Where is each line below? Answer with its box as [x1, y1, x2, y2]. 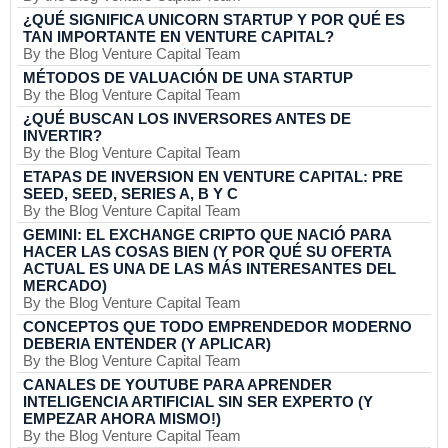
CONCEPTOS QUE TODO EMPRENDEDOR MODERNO [23, 318, 412, 335]
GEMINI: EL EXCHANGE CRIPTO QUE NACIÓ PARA [23, 226, 391, 243]
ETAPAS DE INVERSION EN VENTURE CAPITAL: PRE [23, 168, 403, 185]
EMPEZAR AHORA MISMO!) [23, 410, 221, 427]
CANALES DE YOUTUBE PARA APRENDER [23, 376, 332, 393]
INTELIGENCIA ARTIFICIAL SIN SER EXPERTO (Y [23, 393, 373, 410]
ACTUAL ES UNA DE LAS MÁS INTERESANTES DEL [23, 260, 396, 277]
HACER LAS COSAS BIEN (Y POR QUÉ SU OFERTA [23, 243, 391, 260]
